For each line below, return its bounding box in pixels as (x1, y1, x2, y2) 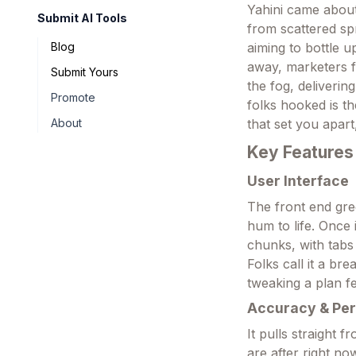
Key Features (247, 141, 354, 162)
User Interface (247, 172, 350, 189)
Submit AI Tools (37, 11, 127, 25)
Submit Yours (51, 65, 118, 79)
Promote (51, 91, 95, 104)
